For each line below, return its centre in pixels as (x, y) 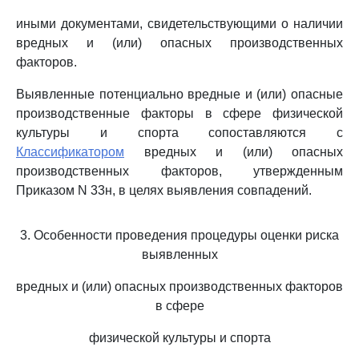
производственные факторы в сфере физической (179, 113)
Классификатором (70, 152)
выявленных (179, 254)
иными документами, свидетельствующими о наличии (179, 24)
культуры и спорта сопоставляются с (179, 133)
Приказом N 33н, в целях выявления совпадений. (164, 190)
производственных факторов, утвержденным (179, 171)
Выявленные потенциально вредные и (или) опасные (179, 94)
